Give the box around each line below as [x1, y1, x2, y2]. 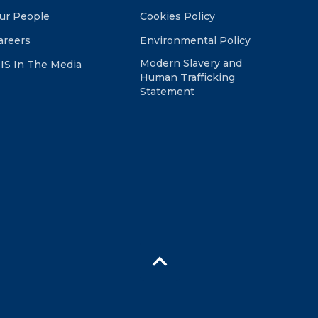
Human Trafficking [140, 71, 236, 84]
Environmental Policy [140, 34, 251, 47]
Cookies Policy [140, 10, 216, 23]
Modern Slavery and [140, 57, 243, 70]
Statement [140, 85, 195, 98]
